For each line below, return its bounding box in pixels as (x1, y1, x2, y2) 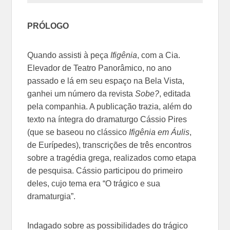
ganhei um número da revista (27, 89, 136, 98)
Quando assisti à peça (27, 50, 111, 60)
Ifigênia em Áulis (129, 127, 190, 137)
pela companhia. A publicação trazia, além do (27, 102, 193, 111)
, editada (159, 89, 191, 98)
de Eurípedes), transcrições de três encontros (27, 140, 192, 149)
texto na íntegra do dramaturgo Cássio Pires (27, 114, 187, 124)
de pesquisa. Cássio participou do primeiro (27, 166, 183, 175)
